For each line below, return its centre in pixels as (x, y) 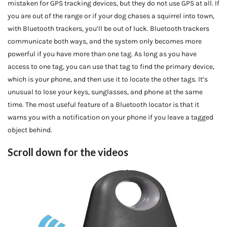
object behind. (30, 130)
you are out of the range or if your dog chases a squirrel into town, (111, 16)
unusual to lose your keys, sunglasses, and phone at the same (105, 92)
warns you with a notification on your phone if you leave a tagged (110, 117)
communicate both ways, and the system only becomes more (105, 41)
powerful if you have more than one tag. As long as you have (102, 54)
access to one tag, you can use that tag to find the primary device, (111, 66)
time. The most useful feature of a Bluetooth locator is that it (103, 104)
